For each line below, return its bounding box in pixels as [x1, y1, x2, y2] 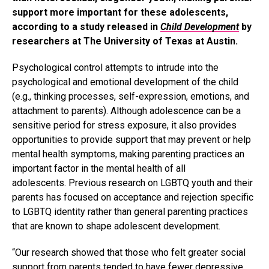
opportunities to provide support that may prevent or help [12, 134, 251, 146]
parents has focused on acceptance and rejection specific [12, 192, 253, 204]
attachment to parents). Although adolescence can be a [12, 105, 241, 117]
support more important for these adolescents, [12, 7, 228, 19]
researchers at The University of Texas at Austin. [12, 35, 238, 47]
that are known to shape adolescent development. [12, 220, 225, 232]
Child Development [160, 21, 239, 33]
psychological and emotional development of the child [12, 76, 238, 88]
